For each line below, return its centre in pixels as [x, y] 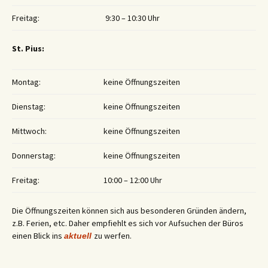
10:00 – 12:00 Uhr [133, 180]
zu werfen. [113, 236]
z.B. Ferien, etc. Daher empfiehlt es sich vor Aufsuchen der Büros [128, 223]
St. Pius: [28, 49]
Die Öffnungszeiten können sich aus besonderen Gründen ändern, [129, 211]
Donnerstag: [34, 156]
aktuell [79, 236]
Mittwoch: [29, 131]
